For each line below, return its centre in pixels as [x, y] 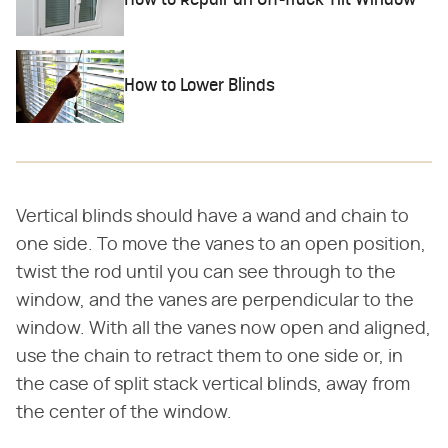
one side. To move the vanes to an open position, [221, 244]
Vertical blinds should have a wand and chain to [212, 216]
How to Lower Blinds [200, 86]
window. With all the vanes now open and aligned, [223, 328]
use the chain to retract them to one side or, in [209, 356]
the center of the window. [124, 412]
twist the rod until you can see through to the [206, 272]
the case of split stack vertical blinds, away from [213, 384]
